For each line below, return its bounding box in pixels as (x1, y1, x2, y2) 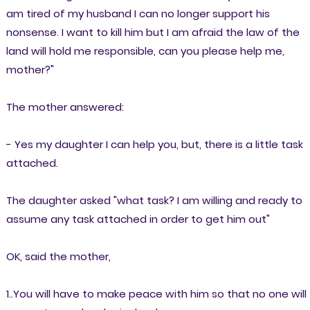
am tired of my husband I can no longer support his (6, 6, 270, 21)
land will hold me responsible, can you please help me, (6, 43, 284, 58)
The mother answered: (6, 99, 124, 114)
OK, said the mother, (6, 248, 111, 264)
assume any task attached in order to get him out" (6, 211, 270, 226)
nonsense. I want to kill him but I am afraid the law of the (6, 24, 300, 39)
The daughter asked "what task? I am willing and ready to (6, 192, 302, 208)
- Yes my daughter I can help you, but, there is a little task (6, 136, 303, 152)
